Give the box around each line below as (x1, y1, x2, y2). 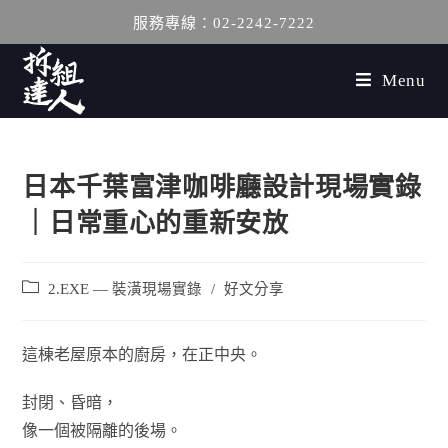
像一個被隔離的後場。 (22, 422, 183, 439)
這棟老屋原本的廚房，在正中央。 (22, 346, 263, 363)
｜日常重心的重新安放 (22, 209, 289, 238)
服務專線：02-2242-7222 (133, 15, 315, 31)
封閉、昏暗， (22, 394, 119, 411)
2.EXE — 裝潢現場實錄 (48, 281, 203, 297)
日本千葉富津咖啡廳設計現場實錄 (22, 173, 422, 202)
